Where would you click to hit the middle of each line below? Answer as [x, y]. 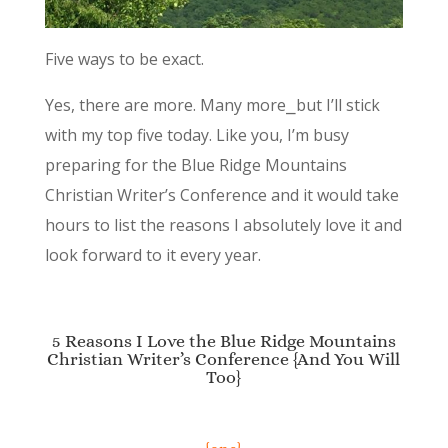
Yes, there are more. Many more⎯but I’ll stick [212, 104]
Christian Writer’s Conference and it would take [221, 194]
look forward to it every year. [152, 254]
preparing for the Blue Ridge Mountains [195, 164]
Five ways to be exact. [124, 58]
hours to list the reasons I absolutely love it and [223, 224]
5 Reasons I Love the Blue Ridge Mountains [223, 340]
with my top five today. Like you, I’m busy [196, 134]
